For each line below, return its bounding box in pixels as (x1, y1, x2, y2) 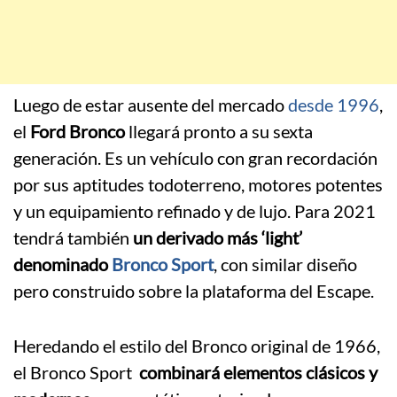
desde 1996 (288, 94, 379, 116)
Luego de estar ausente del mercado (13, 94, 288, 116)
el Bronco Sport (13, 362, 139, 384)
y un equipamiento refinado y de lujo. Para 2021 (13, 200, 376, 222)
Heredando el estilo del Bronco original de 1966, (13, 335, 380, 357)
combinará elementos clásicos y (139, 362, 378, 384)
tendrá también (13, 227, 133, 249)
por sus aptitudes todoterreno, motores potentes (13, 174, 383, 196)
